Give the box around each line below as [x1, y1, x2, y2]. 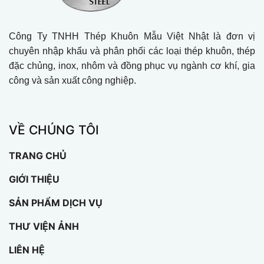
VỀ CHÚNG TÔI [9, 122, 99, 137]
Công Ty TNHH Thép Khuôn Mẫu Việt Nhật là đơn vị [9, 31, 255, 41]
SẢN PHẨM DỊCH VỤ [9, 196, 103, 209]
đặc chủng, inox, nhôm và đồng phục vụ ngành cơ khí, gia [9, 60, 255, 71]
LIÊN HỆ [9, 243, 45, 256]
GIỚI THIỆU [9, 173, 60, 185]
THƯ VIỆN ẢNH [9, 220, 79, 232]
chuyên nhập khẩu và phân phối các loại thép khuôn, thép [9, 45, 255, 56]
